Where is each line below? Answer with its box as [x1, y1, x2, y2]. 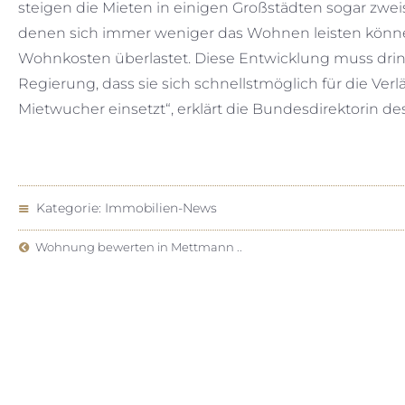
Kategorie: [29, 200, 105, 216]
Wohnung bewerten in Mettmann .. [30, 240, 242, 254]
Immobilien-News [105, 200, 217, 216]
